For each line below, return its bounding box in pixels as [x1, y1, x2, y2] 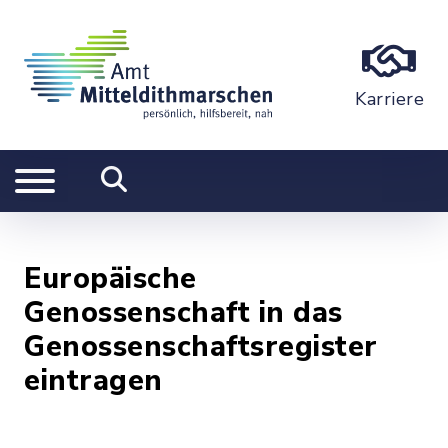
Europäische [24, 259, 197, 298]
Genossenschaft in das [24, 293, 343, 332]
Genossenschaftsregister [24, 327, 378, 366]
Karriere [355, 87, 424, 111]
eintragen [24, 361, 163, 400]
